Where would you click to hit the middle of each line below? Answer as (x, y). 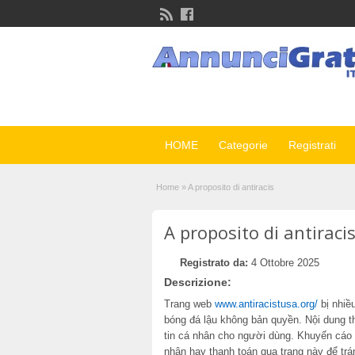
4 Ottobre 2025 (284, 263)
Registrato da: (214, 263)
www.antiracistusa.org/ (266, 304)
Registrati (312, 145)
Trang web (189, 304)
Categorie (243, 145)
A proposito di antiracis (231, 187)
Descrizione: (198, 282)
